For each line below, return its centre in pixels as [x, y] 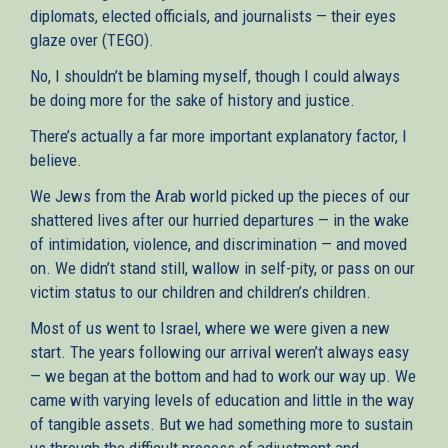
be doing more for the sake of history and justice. [192, 99]
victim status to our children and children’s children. [200, 291]
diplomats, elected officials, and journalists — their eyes [213, 15]
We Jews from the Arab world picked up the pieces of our [220, 195]
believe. [56, 159]
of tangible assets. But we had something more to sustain [221, 423]
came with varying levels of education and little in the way [222, 399]
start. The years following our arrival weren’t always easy [219, 351]
